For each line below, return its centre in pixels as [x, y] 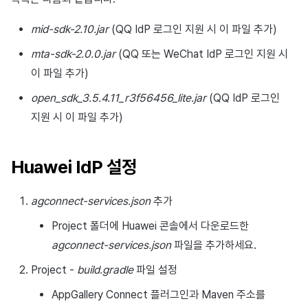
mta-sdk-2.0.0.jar [73, 54]
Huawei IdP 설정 [74, 166]
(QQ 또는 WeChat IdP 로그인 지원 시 [201, 54]
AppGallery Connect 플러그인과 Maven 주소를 [158, 294]
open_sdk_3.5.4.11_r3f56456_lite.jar [118, 98]
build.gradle [105, 269]
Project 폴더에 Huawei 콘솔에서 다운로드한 [150, 225]
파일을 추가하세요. [213, 245]
